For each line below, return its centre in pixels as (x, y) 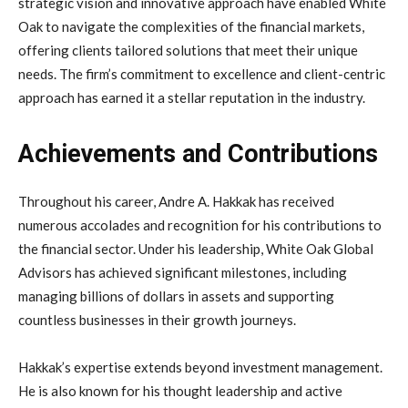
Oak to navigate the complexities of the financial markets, (191, 26)
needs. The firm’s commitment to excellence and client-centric (202, 73)
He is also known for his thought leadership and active (180, 390)
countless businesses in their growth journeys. (157, 319)
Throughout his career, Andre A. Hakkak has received (176, 201)
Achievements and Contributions (198, 153)
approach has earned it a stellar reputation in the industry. (192, 97)
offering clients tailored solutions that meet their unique (188, 50)
